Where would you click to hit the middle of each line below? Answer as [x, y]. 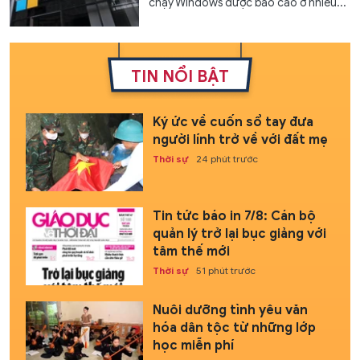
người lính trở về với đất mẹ [240, 139]
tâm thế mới [191, 251]
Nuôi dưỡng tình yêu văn [230, 311]
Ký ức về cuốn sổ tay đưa [233, 122]
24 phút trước [227, 158]
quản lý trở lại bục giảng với [239, 233]
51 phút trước [225, 270]
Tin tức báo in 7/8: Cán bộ [234, 216]
